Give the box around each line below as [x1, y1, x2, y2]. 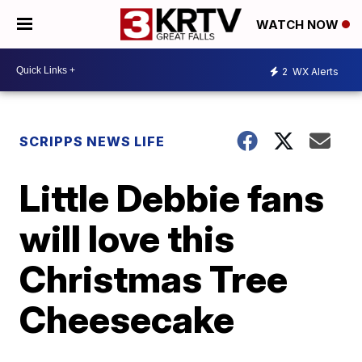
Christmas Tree [19, 256, 288, 301]
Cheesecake [19, 297, 235, 342]
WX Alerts [290, 65, 339, 78]
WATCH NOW [256, 17, 342, 33]
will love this [19, 216, 235, 261]
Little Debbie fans [19, 175, 325, 221]
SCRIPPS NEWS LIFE [19, 133, 166, 149]
